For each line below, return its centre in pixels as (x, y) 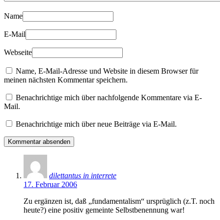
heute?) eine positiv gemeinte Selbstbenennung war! (104, 210)
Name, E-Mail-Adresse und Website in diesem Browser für (107, 71)
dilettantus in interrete (83, 175)
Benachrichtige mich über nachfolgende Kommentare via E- (109, 97)
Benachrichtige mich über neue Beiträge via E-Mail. (96, 124)
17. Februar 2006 (50, 184)
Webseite (18, 52)
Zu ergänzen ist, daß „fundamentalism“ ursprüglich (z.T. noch (119, 201)
